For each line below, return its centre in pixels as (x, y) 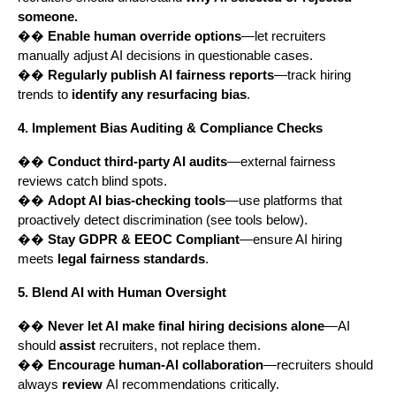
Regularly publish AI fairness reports (161, 76)
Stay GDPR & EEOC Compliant (144, 240)
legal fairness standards (131, 259)
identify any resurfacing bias (159, 95)
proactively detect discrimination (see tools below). (163, 221)
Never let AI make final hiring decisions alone (186, 327)
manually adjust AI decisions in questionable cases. (165, 56)
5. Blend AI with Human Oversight (122, 293)
